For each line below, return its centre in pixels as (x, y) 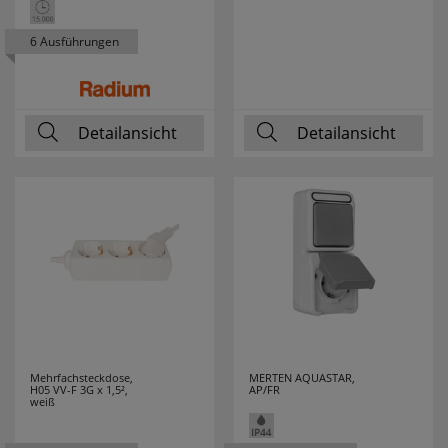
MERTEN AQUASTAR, (302, 377)
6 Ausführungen (74, 41)
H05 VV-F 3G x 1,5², (79, 389)
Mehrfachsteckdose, (81, 377)
